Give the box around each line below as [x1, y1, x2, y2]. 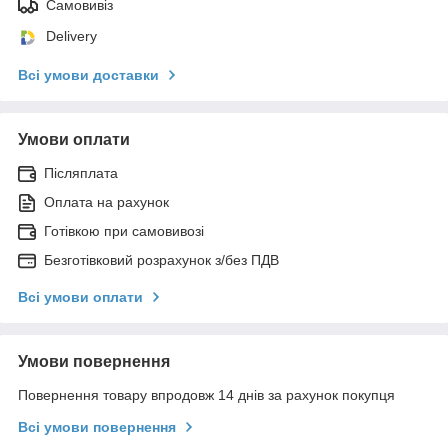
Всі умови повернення [18, 418, 176, 435]
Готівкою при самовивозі [44, 222, 204, 239]
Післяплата [44, 164, 118, 181]
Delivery [46, 27, 97, 44]
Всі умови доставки [18, 66, 159, 83]
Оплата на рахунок [44, 193, 169, 210]
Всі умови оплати [18, 288, 143, 305]
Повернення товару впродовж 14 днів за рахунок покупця [18, 386, 395, 403]
